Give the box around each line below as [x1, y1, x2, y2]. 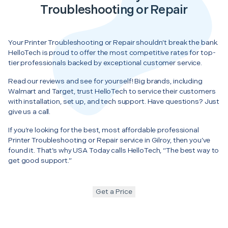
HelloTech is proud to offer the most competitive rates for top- [8, 48, 216, 57]
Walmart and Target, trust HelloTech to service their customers [8, 87, 216, 96]
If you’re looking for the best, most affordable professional [8, 125, 199, 134]
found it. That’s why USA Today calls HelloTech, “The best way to [8, 146, 219, 155]
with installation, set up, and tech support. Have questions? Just [8, 97, 220, 106]
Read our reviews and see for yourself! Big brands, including [8, 76, 203, 85]
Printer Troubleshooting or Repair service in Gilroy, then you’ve [8, 135, 211, 145]
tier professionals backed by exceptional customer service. [8, 58, 203, 67]
